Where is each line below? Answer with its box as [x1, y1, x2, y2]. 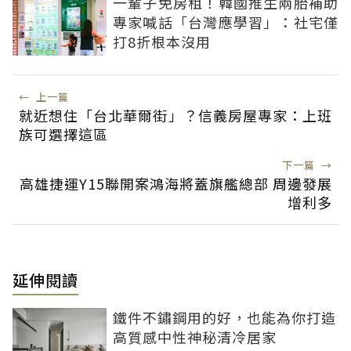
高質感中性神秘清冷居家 [113, 326, 277, 347]
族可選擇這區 [19, 123, 108, 144]
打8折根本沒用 [113, 31, 211, 52]
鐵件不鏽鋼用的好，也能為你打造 [113, 306, 336, 327]
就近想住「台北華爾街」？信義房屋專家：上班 [19, 104, 332, 125]
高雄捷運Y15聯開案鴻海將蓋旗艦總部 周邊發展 [20, 172, 332, 194]
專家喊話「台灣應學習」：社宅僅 [113, 11, 338, 32]
